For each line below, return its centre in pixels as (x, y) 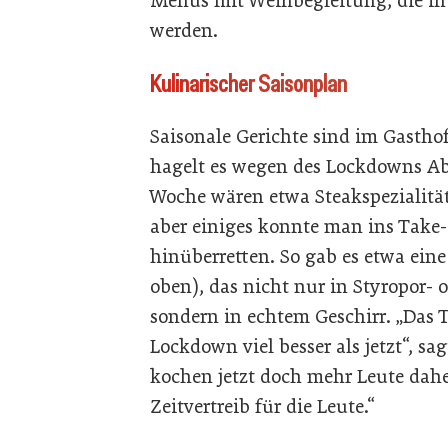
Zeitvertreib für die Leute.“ (267, 406)
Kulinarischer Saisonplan (248, 83)
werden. (186, 30)
